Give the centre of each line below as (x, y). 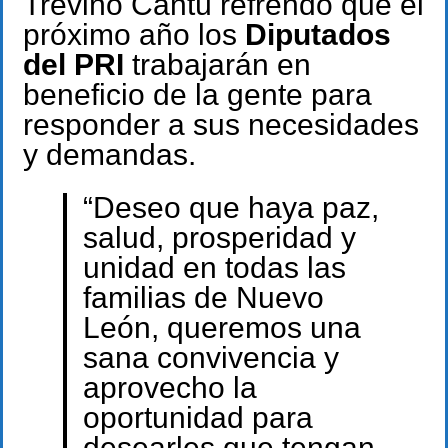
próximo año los (134, 35)
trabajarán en (217, 65)
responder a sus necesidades (221, 125)
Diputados (318, 35)
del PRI (73, 65)
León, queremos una (221, 327)
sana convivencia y (210, 357)
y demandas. (109, 155)
